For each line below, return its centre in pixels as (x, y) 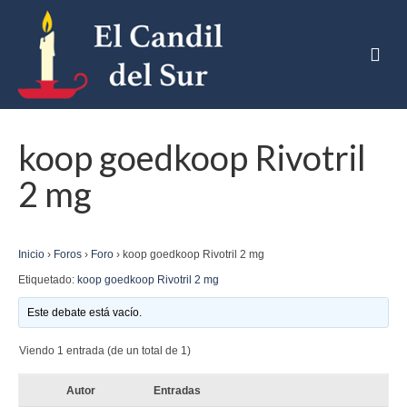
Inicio (31, 254)
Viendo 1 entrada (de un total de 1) (105, 351)
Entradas (177, 391)
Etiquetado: (48, 280)
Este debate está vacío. (85, 313)
